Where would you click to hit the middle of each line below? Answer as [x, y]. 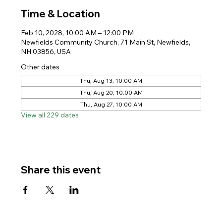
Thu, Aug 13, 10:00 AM [111, 81]
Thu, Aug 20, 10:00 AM [111, 92]
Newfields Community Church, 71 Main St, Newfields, [106, 42]
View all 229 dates [50, 115]
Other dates [40, 67]
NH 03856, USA [46, 52]
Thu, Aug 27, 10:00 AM [111, 104]
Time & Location [61, 14]
